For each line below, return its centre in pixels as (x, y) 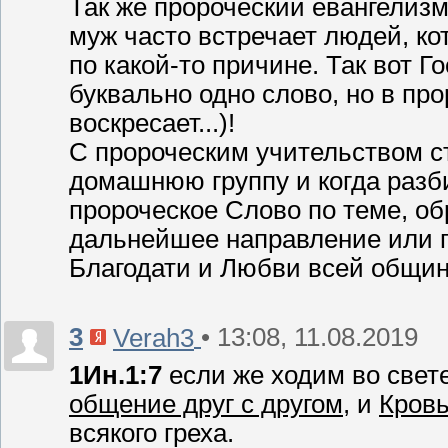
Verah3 (153, 337)
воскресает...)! (152, 123)
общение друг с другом (206, 403)
